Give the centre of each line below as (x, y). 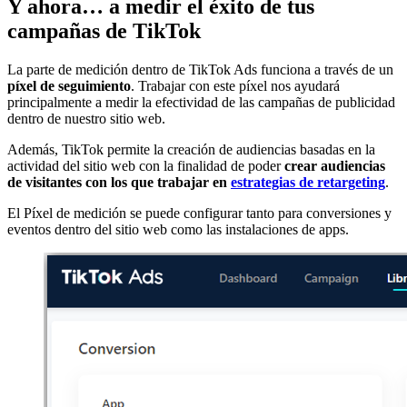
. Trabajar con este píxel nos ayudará (235, 85)
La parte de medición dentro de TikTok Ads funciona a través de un (200, 69)
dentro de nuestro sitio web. (86, 118)
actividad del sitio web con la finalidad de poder (144, 165)
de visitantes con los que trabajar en (119, 182)
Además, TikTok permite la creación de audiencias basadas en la (191, 149)
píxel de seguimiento (69, 85)
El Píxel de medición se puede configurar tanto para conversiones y (199, 213)
